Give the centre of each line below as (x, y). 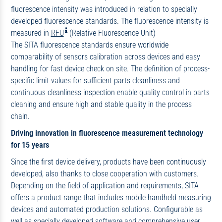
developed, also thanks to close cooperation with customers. (105, 173)
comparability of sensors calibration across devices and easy (105, 57)
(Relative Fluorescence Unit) (111, 33)
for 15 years (30, 145)
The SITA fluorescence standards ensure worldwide (89, 45)
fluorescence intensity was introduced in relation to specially (104, 9)
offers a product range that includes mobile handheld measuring (111, 197)
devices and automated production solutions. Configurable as (107, 209)
